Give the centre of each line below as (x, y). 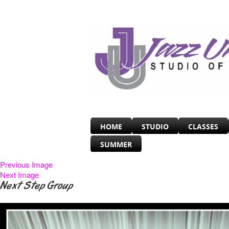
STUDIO (155, 127)
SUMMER (116, 145)
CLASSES (203, 127)
